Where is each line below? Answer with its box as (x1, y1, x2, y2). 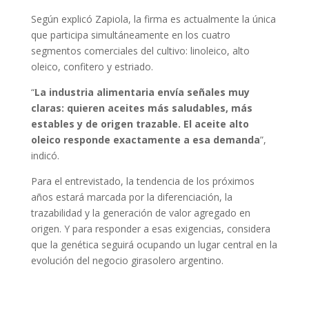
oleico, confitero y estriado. (30, 60, 153, 74)
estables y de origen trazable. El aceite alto (30, 117, 249, 131)
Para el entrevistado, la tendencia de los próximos (30, 175, 255, 188)
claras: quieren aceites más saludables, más (30, 101, 252, 115)
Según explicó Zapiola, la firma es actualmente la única (30, 12, 276, 26)
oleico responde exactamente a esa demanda (30, 133, 260, 147)
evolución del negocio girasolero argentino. (30, 254, 223, 268)
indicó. (30, 149, 59, 163)
